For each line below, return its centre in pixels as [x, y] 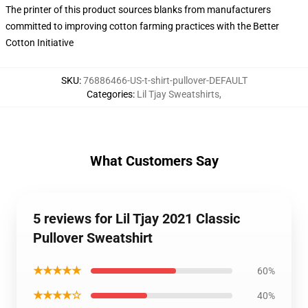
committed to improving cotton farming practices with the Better [142, 26]
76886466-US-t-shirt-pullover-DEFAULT [165, 80]
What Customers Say [154, 161]
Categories [110, 94]
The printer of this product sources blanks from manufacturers [138, 10]
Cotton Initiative [40, 43]
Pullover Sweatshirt [93, 238]
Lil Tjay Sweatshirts [178, 94]
